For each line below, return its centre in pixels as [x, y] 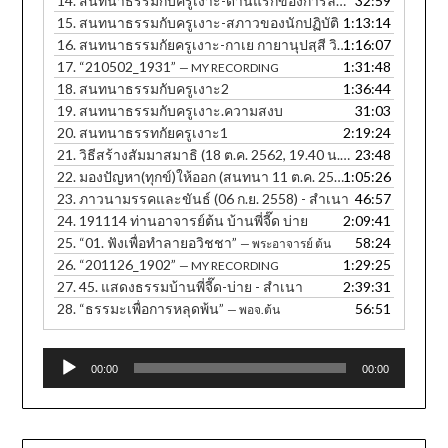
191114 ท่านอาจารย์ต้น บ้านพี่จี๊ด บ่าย [194, 221]
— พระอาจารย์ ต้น [286, 244]
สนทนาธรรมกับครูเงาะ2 [154, 89]
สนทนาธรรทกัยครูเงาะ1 [154, 133]
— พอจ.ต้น [254, 310]
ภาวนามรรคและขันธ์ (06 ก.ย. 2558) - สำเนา [214, 199]
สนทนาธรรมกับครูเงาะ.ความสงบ [181, 111]
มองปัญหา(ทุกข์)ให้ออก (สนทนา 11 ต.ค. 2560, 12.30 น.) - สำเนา [207, 177]
